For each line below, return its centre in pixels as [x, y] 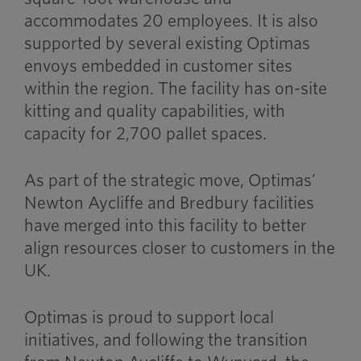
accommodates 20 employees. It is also [171, 21]
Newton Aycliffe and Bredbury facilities [169, 203]
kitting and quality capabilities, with [154, 111]
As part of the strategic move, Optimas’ [170, 180]
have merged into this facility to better [165, 226]
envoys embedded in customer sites [158, 66]
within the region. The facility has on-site [175, 89]
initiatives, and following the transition [166, 340]
